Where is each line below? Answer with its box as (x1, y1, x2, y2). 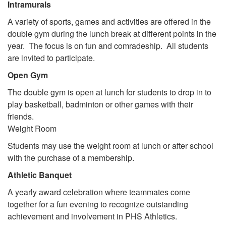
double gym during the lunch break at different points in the (8, 27, 216, 39)
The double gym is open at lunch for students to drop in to (8, 86, 211, 98)
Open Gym (8, 69, 48, 81)
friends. (8, 110, 34, 122)
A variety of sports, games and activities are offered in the (8, 15, 211, 27)
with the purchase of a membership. (8, 151, 134, 163)
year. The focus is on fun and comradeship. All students (8, 39, 208, 51)
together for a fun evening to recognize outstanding (8, 198, 188, 210)
